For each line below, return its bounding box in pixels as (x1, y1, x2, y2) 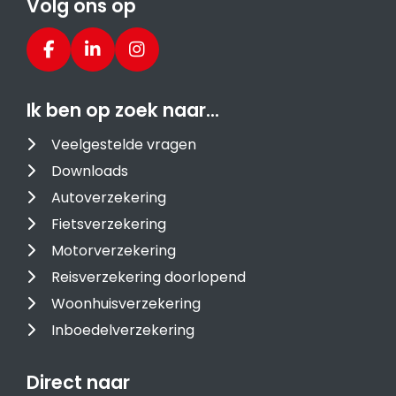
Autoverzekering (51, 187, 166, 208)
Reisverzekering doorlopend (51, 267, 246, 287)
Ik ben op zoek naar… (27, 97, 219, 123)
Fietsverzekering (51, 214, 166, 234)
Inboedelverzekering (51, 320, 194, 340)
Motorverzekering (51, 240, 176, 261)
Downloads (51, 161, 128, 181)
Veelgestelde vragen (51, 134, 196, 155)
